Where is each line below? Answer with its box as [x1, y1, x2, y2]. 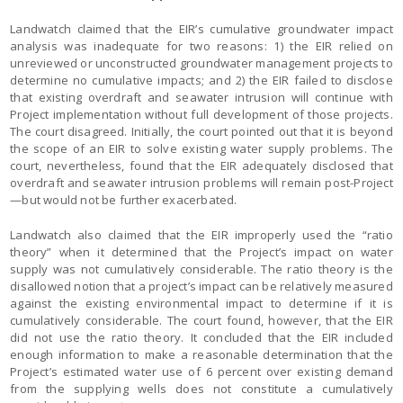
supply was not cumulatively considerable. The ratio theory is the [10, 261, 393, 277]
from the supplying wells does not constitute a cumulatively [10, 381, 393, 397]
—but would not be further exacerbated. [10, 192, 237, 208]
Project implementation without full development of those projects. [10, 106, 393, 122]
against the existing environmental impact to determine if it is [10, 295, 393, 311]
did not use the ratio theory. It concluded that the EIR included [10, 329, 393, 345]
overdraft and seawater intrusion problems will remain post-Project [10, 175, 393, 191]
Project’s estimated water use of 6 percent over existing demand [10, 363, 393, 380]
